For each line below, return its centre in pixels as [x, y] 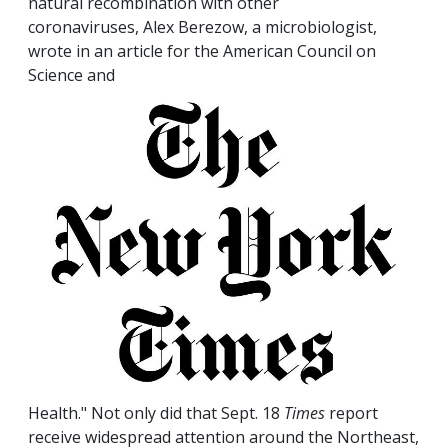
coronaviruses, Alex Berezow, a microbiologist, [202, 27]
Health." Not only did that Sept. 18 [156, 412]
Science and [71, 75]
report [351, 412]
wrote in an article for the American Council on [202, 51]
